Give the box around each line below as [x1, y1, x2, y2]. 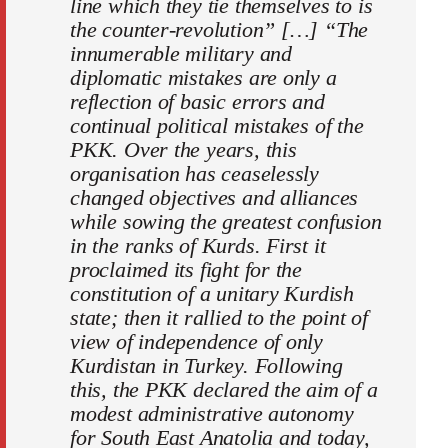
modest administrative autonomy [70, 401, 354, 427]
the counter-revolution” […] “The [70, 17, 369, 43]
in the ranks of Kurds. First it [70, 233, 326, 259]
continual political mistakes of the [70, 113, 364, 139]
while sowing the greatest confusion [70, 209, 382, 235]
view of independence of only [70, 329, 324, 355]
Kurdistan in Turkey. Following [70, 353, 343, 379]
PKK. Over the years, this [70, 137, 297, 163]
